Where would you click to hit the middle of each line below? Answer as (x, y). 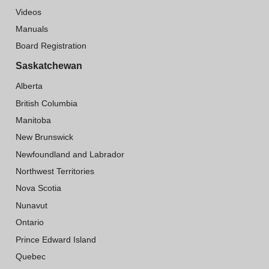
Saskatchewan (49, 65)
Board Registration (51, 46)
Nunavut (32, 205)
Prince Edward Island (56, 239)
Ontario (30, 222)
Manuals (32, 29)
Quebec (31, 256)
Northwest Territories (55, 171)
